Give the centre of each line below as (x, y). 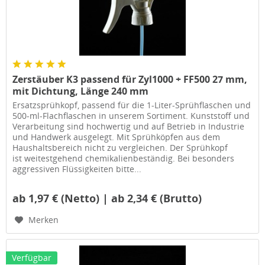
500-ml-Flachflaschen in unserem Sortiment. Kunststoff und (131, 115)
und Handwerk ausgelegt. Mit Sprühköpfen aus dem (117, 137)
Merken (44, 219)
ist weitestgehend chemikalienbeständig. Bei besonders (124, 158)
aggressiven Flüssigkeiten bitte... (77, 169)
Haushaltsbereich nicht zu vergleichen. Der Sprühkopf (120, 147)
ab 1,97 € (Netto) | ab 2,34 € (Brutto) (107, 198)
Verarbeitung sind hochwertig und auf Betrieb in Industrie (129, 126)
